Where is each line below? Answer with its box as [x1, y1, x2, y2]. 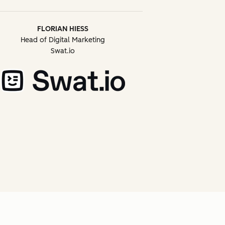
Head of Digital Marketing [21, 35, 105, 44]
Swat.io [51, 46, 75, 55]
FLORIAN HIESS [37, 24, 85, 33]
